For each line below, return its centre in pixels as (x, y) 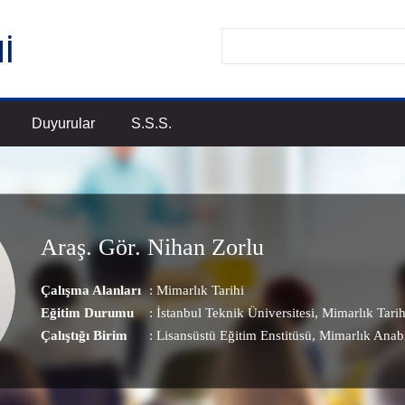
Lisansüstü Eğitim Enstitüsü (234, 335)
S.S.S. (151, 123)
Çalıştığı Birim (84, 335)
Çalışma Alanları (91, 290)
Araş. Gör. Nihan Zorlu (152, 247)
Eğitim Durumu (87, 312)
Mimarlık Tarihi (200, 290)
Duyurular (63, 123)
